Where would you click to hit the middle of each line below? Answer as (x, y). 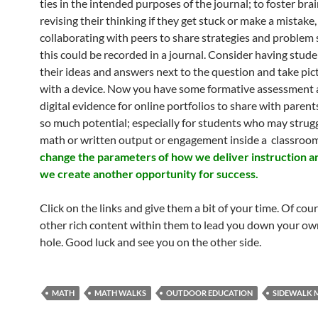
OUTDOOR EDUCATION (209, 293)
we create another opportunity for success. (149, 174)
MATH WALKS (120, 293)
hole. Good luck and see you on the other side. (150, 242)
